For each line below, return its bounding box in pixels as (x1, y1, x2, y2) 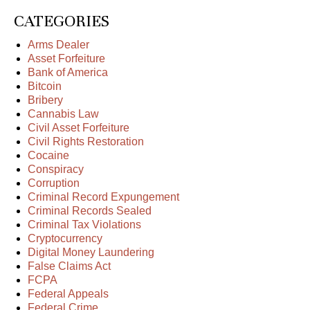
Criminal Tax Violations (28, 219, 141, 231)
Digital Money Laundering (28, 246, 154, 259)
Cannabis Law (28, 108, 99, 120)
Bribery (28, 94, 63, 107)
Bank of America (28, 66, 108, 79)
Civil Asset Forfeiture (28, 122, 129, 134)
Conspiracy (28, 163, 84, 176)
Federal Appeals (28, 288, 109, 300)
